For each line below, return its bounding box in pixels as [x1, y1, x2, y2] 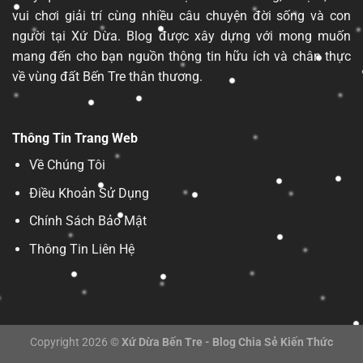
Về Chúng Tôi [28, 157, 105, 173]
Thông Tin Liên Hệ [28, 241, 135, 258]
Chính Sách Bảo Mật [28, 213, 147, 229]
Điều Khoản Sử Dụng [28, 185, 149, 201]
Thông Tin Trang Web [12, 130, 138, 147]
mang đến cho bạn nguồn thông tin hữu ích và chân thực [12, 49, 351, 65]
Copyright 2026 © [30, 335, 122, 349]
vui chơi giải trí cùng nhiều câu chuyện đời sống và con [12, 8, 351, 24]
